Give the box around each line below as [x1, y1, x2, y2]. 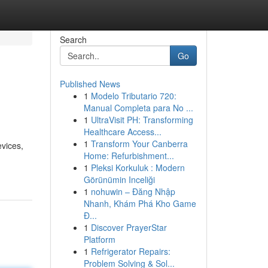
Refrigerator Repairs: [90, 245, 170, 257]
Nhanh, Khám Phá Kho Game [83, 197, 196, 209]
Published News [59, 78, 120, 90]
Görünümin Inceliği [83, 173, 155, 185]
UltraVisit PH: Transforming [90, 114, 193, 126]
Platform [83, 233, 115, 245]
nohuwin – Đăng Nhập [90, 185, 175, 197]
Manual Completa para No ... [83, 102, 193, 114]
